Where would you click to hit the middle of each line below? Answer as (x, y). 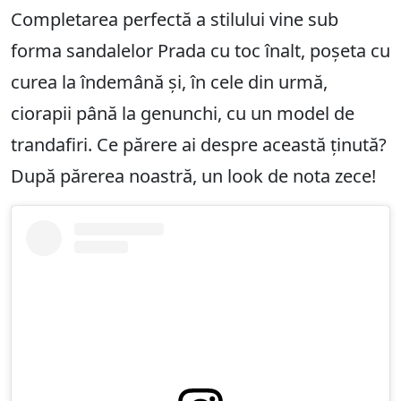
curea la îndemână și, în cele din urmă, (169, 82)
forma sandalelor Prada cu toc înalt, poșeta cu (200, 51)
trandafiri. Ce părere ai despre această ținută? (199, 145)
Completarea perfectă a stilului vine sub (175, 20)
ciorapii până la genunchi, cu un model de (183, 114)
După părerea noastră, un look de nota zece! (193, 176)
